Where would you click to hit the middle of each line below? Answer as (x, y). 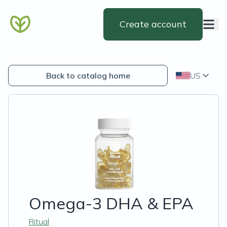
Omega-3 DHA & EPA (111, 203)
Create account (153, 24)
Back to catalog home (88, 75)
